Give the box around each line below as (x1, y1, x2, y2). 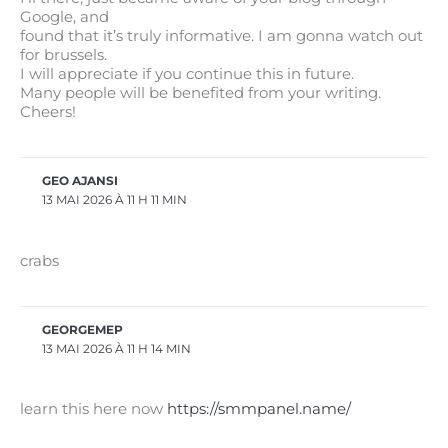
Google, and (20, 7, 109, 26)
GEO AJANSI (42, 174, 119, 189)
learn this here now (20, 400, 167, 419)
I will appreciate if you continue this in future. (20, 64, 354, 83)
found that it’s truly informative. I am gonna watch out (20, 26, 423, 45)
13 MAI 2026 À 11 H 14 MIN (42, 342, 192, 357)
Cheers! (20, 102, 76, 121)
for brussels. (20, 45, 107, 64)
